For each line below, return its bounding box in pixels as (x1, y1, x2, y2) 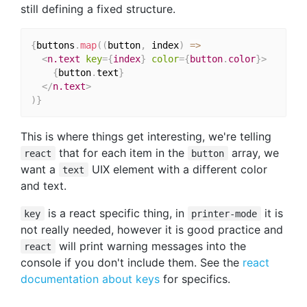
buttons (36, 39, 75, 51)
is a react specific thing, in (44, 206, 188, 220)
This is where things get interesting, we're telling (21, 129, 271, 143)
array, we (228, 145, 279, 160)
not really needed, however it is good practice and (21, 222, 283, 236)
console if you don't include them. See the (21, 255, 243, 269)
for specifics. (160, 271, 230, 286)
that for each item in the (55, 145, 188, 160)
